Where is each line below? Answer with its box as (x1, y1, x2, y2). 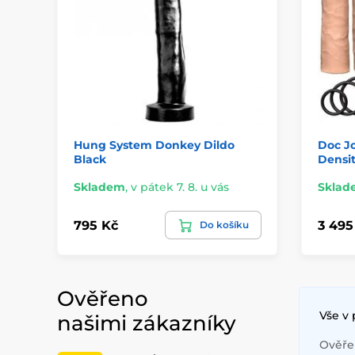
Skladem (74, 180, 125, 195)
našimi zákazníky (57, 311, 236, 337)
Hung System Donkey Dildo (74, 138, 235, 153)
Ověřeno (57, 286, 148, 312)
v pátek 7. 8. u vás (131, 180, 229, 195)
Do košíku (199, 219, 249, 231)
